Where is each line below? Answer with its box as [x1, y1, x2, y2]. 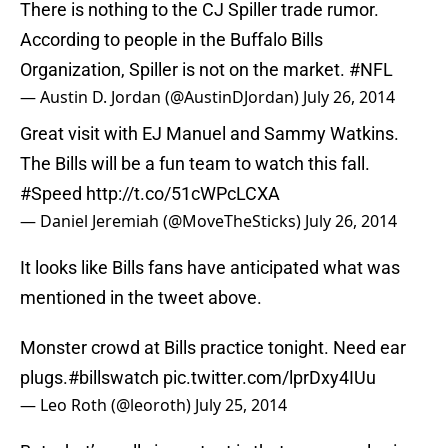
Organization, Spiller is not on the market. [20, 59, 349, 81]
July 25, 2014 [195, 394, 287, 417]
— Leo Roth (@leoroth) [20, 394, 195, 417]
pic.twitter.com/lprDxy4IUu [163, 367, 376, 389]
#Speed [20, 183, 82, 205]
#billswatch [68, 367, 159, 389]
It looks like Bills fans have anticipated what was [20, 257, 400, 279]
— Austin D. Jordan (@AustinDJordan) [20, 86, 303, 109]
